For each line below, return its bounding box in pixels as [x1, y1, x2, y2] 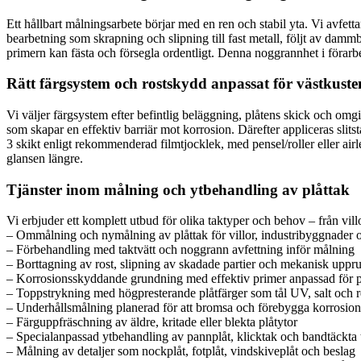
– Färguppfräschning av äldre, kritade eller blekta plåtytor [6, 315, 297, 330]
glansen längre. [6, 151, 83, 165]
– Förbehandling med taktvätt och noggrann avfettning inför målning [6, 243, 355, 257]
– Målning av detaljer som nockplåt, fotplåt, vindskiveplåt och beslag [6, 344, 355, 359]
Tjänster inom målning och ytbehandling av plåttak [6, 180, 350, 198]
